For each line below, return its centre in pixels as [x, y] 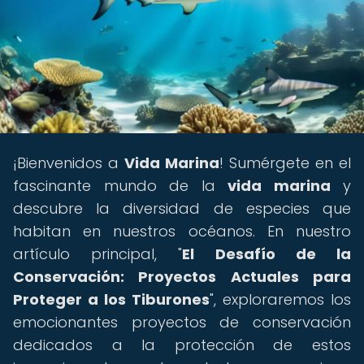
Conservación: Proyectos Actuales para [182, 277]
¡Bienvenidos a [69, 163]
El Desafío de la [267, 254]
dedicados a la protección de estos [182, 345]
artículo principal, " [98, 254]
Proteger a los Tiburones [111, 299]
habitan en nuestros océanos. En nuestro [182, 231]
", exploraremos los [280, 299]
